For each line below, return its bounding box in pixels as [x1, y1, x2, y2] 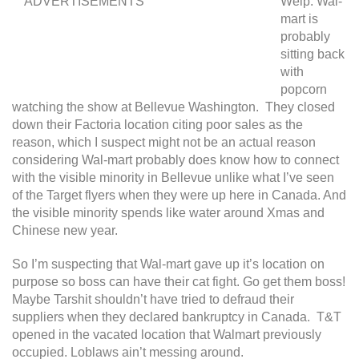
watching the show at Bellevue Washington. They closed [12, 99, 335, 114]
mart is [280, 11, 318, 26]
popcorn [280, 82, 327, 96]
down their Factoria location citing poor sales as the [12, 117, 303, 131]
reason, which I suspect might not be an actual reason [12, 135, 316, 149]
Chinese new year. [12, 223, 118, 237]
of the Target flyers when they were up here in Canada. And [12, 188, 346, 202]
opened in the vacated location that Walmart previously [12, 327, 321, 341]
